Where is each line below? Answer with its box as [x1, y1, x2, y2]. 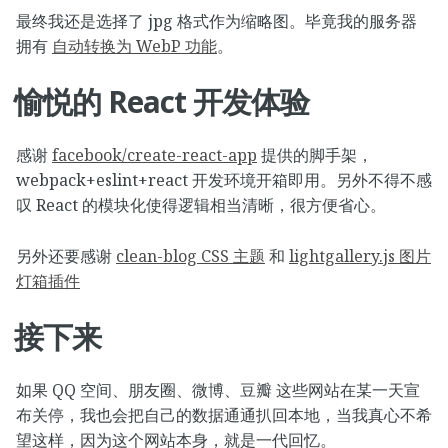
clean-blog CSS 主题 [116, 244, 265, 267]
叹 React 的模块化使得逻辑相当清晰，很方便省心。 [16, 194, 386, 217]
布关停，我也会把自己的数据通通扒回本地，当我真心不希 [16, 404, 432, 427]
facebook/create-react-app [52, 144, 257, 167]
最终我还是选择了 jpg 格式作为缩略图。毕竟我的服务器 [16, 10, 417, 33]
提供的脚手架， [257, 144, 373, 167]
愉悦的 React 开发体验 [14, 80, 309, 122]
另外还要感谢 [16, 244, 116, 267]
